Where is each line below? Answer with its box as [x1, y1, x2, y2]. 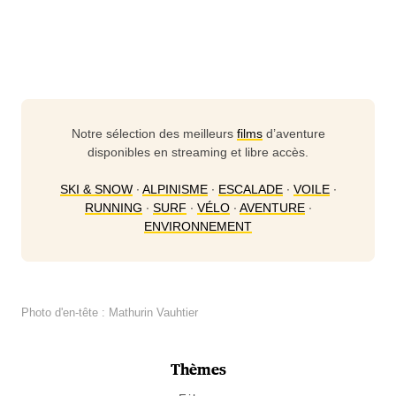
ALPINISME [141, 182, 208, 196]
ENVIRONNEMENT [144, 219, 252, 233]
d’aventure [262, 126, 325, 141]
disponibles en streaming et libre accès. [88, 145, 308, 159]
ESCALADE [217, 182, 283, 196]
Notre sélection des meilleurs [71, 126, 237, 141]
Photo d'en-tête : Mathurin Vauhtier [21, 306, 198, 319]
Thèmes [170, 363, 226, 378]
